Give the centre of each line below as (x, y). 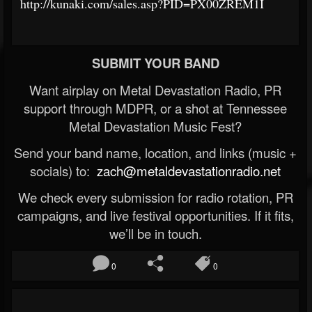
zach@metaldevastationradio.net (187, 170)
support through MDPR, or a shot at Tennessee (155, 108)
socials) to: (62, 170)
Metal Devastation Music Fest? (155, 126)
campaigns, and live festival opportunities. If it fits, (155, 215)
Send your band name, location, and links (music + (155, 152)
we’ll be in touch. (155, 233)
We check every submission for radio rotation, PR (155, 197)
